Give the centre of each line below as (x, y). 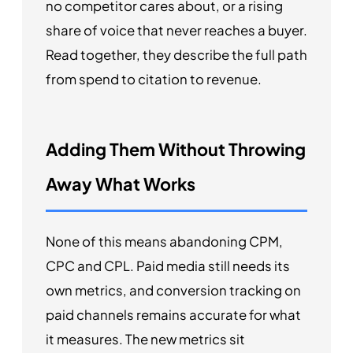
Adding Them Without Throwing (176, 149)
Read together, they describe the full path (176, 54)
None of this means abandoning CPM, (164, 241)
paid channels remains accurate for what (173, 314)
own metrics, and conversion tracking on (173, 290)
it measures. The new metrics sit (145, 339)
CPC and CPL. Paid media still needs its (168, 266)
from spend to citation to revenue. (154, 79)
